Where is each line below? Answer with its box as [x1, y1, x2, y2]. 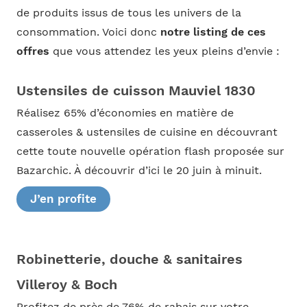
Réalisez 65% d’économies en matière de [16, 107, 234, 120]
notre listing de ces [160, 26, 266, 39]
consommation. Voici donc [16, 26, 160, 39]
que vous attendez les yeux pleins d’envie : [49, 45, 280, 58]
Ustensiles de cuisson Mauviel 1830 [16, 82, 256, 99]
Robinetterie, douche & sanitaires [16, 250, 243, 267]
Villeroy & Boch [16, 275, 117, 293]
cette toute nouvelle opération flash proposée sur [16, 145, 284, 158]
